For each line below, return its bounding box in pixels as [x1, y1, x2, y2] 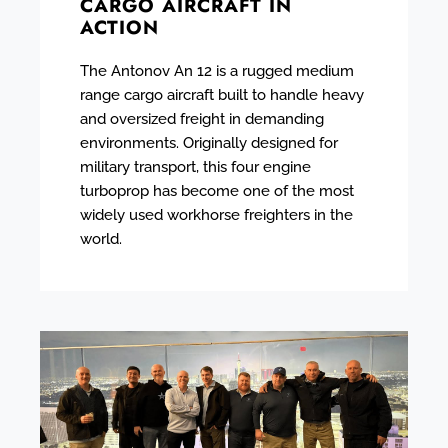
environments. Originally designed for [80, 133, 338, 152]
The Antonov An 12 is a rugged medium [80, 61, 354, 80]
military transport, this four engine [80, 157, 311, 176]
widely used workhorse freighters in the [80, 205, 353, 224]
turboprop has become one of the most [80, 181, 354, 200]
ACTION [80, 13, 159, 41]
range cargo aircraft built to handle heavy [80, 85, 364, 104]
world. [80, 229, 122, 248]
